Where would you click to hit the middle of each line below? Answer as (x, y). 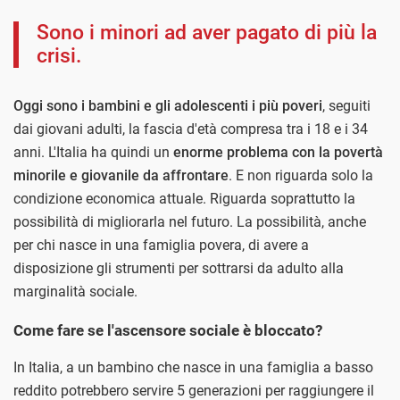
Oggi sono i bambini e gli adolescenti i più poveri (168, 106)
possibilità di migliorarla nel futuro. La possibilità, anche (190, 222)
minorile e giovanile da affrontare (121, 176)
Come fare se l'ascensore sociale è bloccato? (168, 331)
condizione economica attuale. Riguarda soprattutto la (184, 199)
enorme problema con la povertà (278, 153)
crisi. (59, 56)
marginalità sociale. (75, 292)
